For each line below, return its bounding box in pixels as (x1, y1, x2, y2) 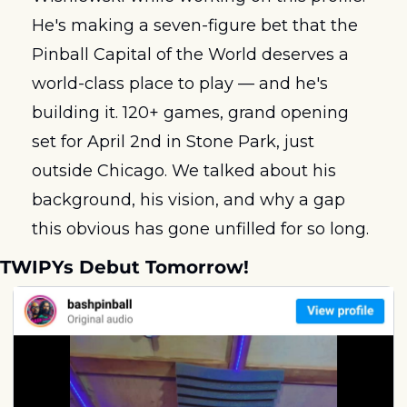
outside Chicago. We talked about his (32, 160, 336, 181)
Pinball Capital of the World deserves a (32, 44, 349, 65)
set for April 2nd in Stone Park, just (32, 131, 314, 152)
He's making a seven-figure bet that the (32, 15, 358, 35)
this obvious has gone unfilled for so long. (32, 218, 369, 239)
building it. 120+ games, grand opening (32, 102, 349, 123)
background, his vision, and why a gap (32, 189, 345, 210)
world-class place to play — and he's (32, 73, 328, 94)
